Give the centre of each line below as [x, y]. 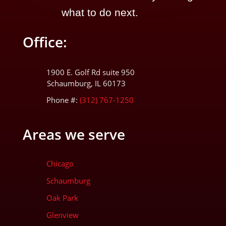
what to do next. [100, 12]
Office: [45, 42]
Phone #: [62, 100]
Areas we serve [74, 134]
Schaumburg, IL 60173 [86, 83]
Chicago [60, 163]
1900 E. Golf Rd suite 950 [90, 72]
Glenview [62, 215]
